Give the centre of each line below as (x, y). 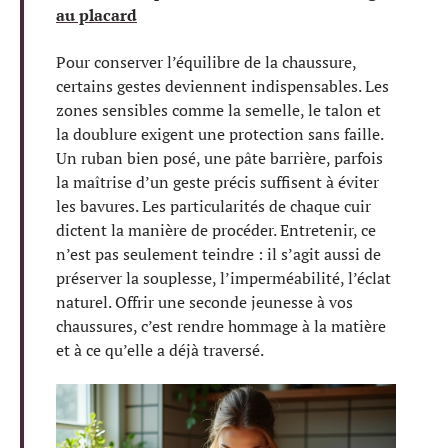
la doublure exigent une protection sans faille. (219, 133)
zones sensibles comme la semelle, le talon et (218, 109)
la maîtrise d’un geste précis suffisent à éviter (217, 181)
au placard (96, 15)
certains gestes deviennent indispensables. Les (222, 85)
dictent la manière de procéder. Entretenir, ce (216, 229)
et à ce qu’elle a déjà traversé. (160, 349)
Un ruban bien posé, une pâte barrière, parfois (219, 157)
